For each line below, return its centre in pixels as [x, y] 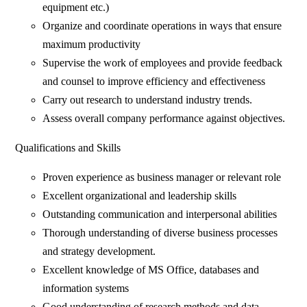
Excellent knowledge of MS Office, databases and [151, 270]
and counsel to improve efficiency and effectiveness [154, 82]
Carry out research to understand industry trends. [148, 100]
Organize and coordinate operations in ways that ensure [162, 26]
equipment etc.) [76, 8]
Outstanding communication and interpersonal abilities [160, 214]
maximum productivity [92, 45]
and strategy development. [99, 251]
